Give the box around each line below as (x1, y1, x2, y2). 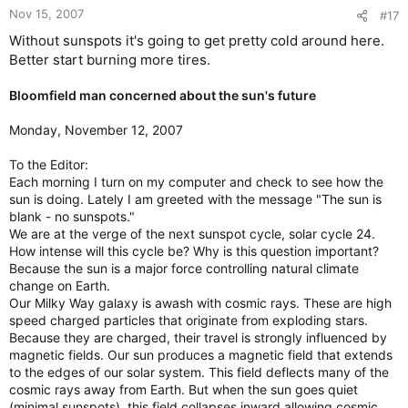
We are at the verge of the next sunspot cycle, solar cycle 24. (9, 226, 375, 241)
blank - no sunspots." (9, 209, 135, 224)
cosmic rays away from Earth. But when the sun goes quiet (9, 382, 358, 397)
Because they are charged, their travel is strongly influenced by (9, 330, 387, 345)
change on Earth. (9, 278, 110, 293)
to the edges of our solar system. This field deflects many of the (9, 364, 389, 380)
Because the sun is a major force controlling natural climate (9, 260, 359, 276)
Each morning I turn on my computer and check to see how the (9, 174, 383, 189)
